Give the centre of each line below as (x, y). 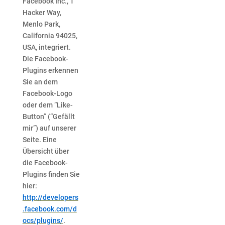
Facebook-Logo (47, 94)
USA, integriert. (46, 47)
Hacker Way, (42, 13)
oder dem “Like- (47, 105)
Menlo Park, (41, 24)
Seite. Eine (39, 140)
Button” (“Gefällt (48, 117)
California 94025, (50, 36)
